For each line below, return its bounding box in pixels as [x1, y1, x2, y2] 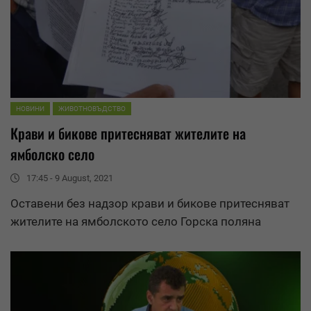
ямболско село [10, 143, 94, 165]
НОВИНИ [16, 104, 44, 112]
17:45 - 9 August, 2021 [26, 172, 113, 183]
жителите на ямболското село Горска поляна [10, 214, 261, 228]
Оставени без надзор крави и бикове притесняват [10, 196, 289, 210]
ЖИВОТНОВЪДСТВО [58, 104, 126, 112]
